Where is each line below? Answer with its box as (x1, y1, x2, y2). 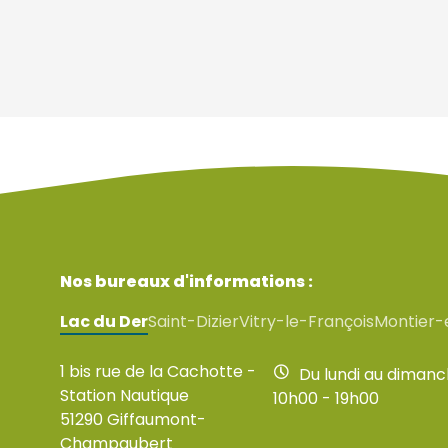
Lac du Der (60, 310, 148, 334)
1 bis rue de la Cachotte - (60, 360, 256, 384)
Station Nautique (60, 384, 189, 408)
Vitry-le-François (239, 310, 374, 334)
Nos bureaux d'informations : (60, 270, 313, 294)
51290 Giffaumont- (60, 408, 206, 432)
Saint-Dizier (148, 310, 239, 334)
